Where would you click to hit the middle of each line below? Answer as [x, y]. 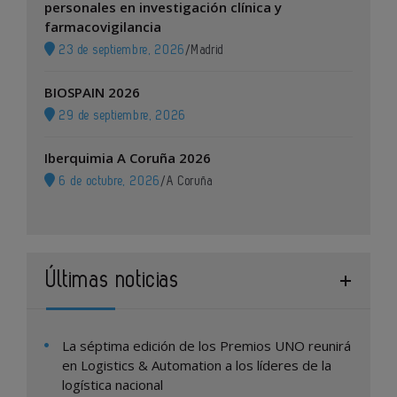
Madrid [208, 51]
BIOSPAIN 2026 [92, 93]
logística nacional [113, 385]
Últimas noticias [113, 280]
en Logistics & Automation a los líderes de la [197, 366]
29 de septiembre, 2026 [121, 116]
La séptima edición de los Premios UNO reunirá [206, 346]
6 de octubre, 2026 [108, 182]
